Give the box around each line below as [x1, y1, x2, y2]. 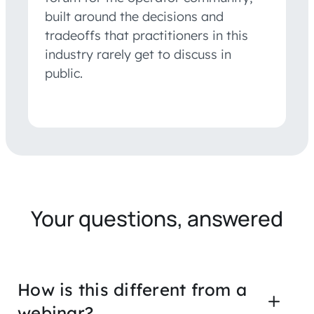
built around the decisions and [45, 8, 224, 25]
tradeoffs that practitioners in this [45, 27, 248, 44]
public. [45, 65, 83, 82]
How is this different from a [18, 279, 247, 301]
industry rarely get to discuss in [45, 46, 231, 63]
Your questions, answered [31, 204, 283, 233]
